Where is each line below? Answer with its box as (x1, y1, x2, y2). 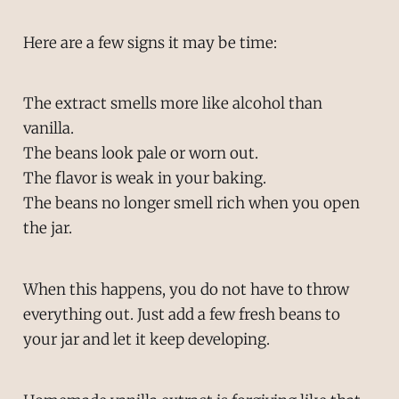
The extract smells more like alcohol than (22, 94, 322, 114)
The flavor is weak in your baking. (22, 168, 266, 189)
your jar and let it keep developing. (22, 330, 270, 350)
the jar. (22, 218, 72, 239)
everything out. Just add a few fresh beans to (22, 305, 340, 325)
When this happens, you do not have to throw (22, 280, 349, 300)
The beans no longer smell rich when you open (22, 193, 360, 214)
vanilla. (22, 118, 74, 139)
